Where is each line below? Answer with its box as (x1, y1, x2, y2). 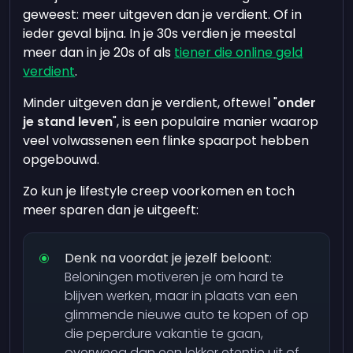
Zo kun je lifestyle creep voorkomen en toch (23, 182, 295, 200)
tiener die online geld (174, 43, 303, 61)
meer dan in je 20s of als (23, 43, 175, 61)
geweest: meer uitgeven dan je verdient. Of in (23, 6, 303, 24)
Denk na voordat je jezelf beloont (65, 249, 270, 267)
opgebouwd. (23, 150, 103, 169)
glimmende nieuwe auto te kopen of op (65, 306, 310, 324)
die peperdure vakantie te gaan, (65, 325, 264, 343)
